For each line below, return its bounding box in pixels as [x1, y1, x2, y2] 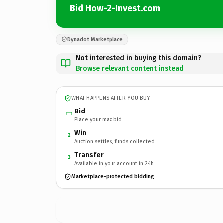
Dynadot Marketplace [67, 36, 123, 43]
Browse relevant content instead [76, 64, 184, 73]
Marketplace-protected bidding [71, 173, 154, 180]
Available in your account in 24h [74, 160, 154, 167]
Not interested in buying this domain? [76, 53, 201, 62]
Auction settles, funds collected [74, 138, 155, 145]
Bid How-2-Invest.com [70, 3, 160, 14]
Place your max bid [74, 116, 122, 123]
